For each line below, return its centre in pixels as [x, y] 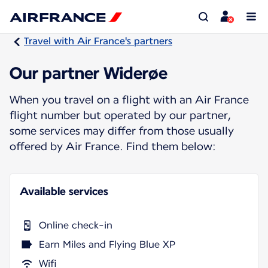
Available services [64, 191]
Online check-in [76, 225]
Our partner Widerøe [89, 73]
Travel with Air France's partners [98, 41]
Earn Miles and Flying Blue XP [107, 244]
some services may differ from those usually [122, 130]
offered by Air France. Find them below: [113, 146]
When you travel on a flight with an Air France [129, 99]
